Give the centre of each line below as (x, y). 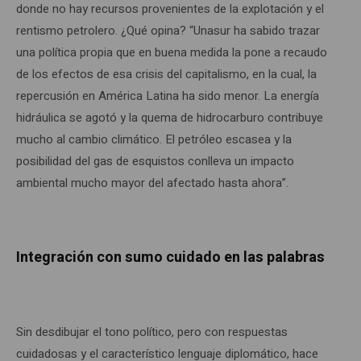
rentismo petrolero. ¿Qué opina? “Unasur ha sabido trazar (168, 30)
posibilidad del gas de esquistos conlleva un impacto (155, 161)
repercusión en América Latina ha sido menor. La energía (168, 95)
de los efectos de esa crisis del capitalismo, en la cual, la (166, 74)
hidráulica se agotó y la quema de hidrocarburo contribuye (170, 117)
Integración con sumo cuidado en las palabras (170, 257)
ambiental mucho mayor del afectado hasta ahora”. (152, 183)
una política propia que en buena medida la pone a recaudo (172, 52)
